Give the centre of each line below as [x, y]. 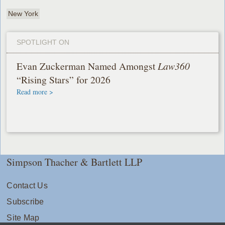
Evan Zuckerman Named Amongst [87, 66]
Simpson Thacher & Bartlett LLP [75, 162]
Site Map [23, 217]
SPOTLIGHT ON [43, 42]
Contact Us [27, 185]
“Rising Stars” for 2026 [64, 79]
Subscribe [25, 201]
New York [23, 13]
